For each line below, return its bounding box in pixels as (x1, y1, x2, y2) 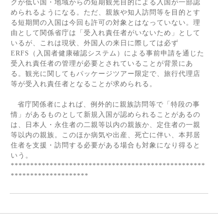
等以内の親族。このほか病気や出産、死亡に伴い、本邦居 (11, 131, 200, 139)
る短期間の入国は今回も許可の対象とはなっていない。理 (11, 19, 200, 26)
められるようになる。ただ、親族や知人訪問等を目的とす (11, 9, 200, 16)
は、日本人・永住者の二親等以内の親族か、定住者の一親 (11, 121, 200, 128)
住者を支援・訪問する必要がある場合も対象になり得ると (11, 142, 200, 149)
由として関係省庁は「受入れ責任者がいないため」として (11, 29, 200, 36)
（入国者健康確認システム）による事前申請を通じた (29, 50, 204, 57)
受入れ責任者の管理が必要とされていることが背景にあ (11, 60, 193, 67)
